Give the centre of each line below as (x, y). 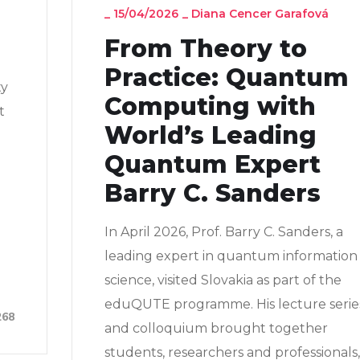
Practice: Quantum (227, 77)
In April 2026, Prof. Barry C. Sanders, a (224, 231)
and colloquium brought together (216, 328)
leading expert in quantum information (231, 256)
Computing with (210, 106)
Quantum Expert (213, 164)
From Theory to (206, 48)
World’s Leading (211, 135)
